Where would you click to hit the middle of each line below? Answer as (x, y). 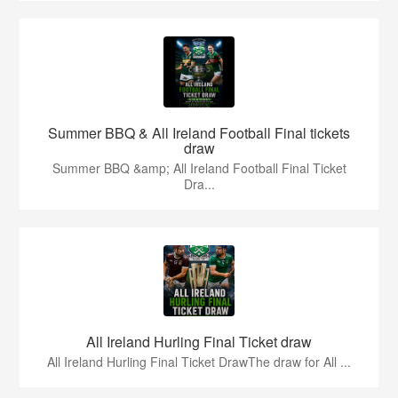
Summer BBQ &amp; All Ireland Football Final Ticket (199, 168)
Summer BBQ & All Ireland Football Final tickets (199, 133)
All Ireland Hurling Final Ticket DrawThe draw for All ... (199, 362)
